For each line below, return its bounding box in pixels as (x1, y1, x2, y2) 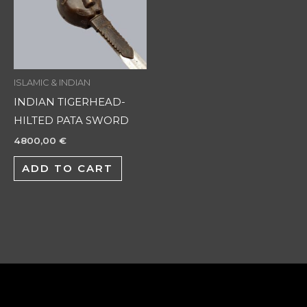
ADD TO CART (22, 162, 114, 175)
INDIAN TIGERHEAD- (14, 95, 125, 109)
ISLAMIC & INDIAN (14, 77, 90, 88)
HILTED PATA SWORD (14, 114, 129, 127)
